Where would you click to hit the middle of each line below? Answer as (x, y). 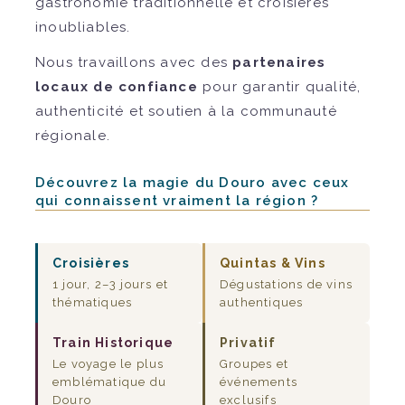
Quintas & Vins (273, 263)
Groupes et (254, 363)
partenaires (279, 62)
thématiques (93, 302)
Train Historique (113, 342)
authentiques (262, 302)
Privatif (248, 342)
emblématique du (109, 381)
